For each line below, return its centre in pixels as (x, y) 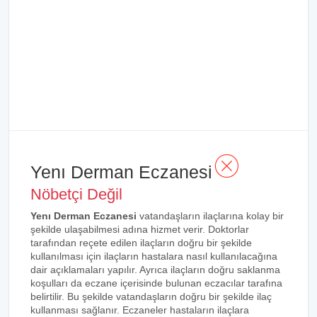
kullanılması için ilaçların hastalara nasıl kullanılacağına (154, 256)
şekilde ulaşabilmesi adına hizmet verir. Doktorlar (140, 229)
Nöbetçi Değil (76, 194)
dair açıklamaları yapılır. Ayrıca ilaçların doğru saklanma (155, 270)
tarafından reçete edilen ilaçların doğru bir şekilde (141, 243)
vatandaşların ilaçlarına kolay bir (210, 216)
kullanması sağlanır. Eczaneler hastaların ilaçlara (140, 310)
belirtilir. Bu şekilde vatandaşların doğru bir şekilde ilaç (151, 296)
